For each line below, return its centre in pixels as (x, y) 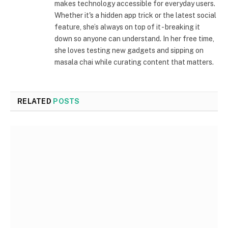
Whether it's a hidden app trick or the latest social (135, 15)
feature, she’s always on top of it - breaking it (127, 27)
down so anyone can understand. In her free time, (134, 38)
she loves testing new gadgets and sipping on (129, 50)
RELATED (35, 101)
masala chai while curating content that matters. (134, 62)
